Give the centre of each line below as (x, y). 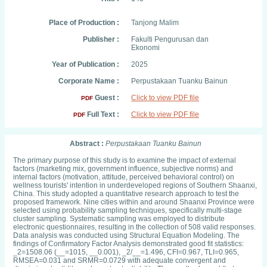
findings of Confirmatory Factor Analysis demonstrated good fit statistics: (128, 244)
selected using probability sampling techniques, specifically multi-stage (128, 210)
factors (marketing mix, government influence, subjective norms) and (123, 169)
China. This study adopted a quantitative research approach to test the (126, 194)
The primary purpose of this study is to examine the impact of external (125, 160)
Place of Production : (84, 23)
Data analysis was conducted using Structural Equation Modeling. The (126, 235)
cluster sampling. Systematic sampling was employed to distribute (119, 219)
